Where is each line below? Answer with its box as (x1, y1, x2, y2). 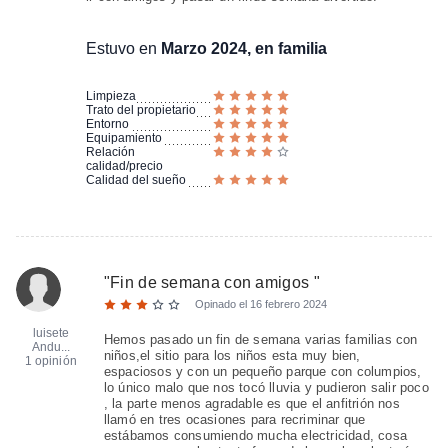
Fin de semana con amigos (110, 274, 314, 291)
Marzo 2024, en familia (160, 40, 327, 57)
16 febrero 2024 (249, 298, 327, 310)
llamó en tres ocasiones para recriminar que (103, 412, 366, 427)
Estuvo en (85, 40, 161, 57)
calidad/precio (85, 159, 163, 173)
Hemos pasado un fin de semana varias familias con (103, 332, 418, 347)
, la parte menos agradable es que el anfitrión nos (103, 396, 400, 411)
